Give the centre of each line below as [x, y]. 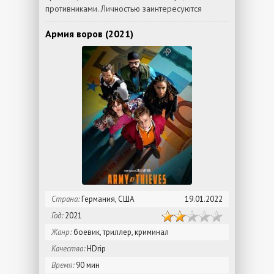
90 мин [87, 265]
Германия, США [107, 199]
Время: [63, 265]
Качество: [68, 249]
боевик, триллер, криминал [120, 232]
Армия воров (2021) [89, 34]
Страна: [65, 199]
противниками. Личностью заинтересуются [124, 9]
